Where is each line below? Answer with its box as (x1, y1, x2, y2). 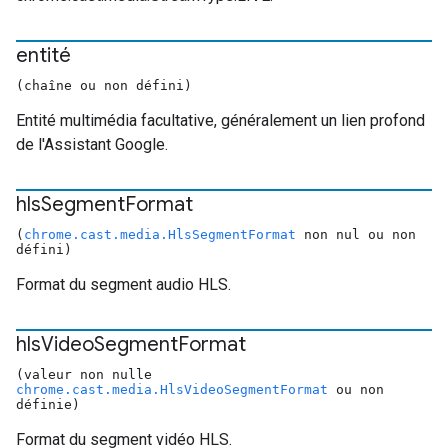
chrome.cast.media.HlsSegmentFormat (24, 227, 296, 242)
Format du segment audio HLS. (16, 275, 231, 294)
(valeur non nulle (16, 367, 152, 382)
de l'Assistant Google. (16, 135, 168, 154)
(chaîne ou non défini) (16, 78, 192, 93)
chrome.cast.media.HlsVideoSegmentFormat (16, 382, 328, 397)
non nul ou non (296, 227, 416, 242)
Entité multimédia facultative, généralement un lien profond (16, 111, 425, 130)
